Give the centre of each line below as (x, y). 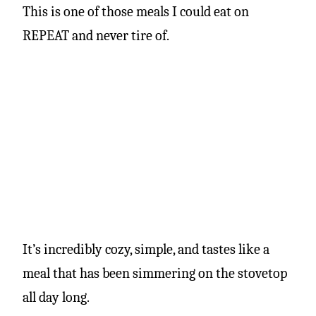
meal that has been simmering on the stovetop (155, 273)
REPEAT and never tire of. (96, 36)
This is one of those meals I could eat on (136, 12)
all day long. (56, 297)
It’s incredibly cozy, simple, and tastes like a (146, 249)
